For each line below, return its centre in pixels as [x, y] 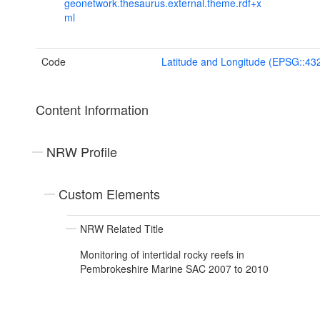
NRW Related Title [122, 229]
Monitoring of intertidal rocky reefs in [162, 255]
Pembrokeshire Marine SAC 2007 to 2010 [174, 269]
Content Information [92, 110]
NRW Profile [82, 152]
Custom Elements [109, 194]
